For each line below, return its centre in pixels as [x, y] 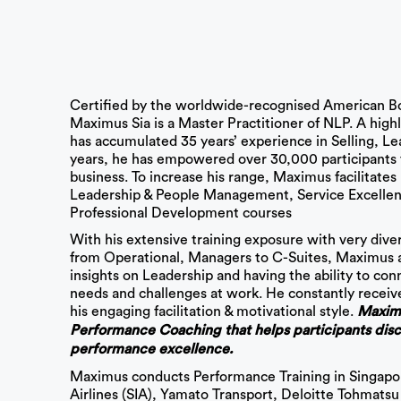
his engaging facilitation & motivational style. [213, 312]
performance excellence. [151, 350]
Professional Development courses [180, 213]
